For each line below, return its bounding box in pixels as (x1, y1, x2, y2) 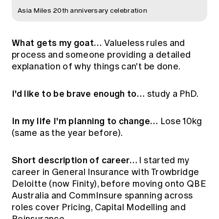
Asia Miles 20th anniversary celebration (18, 6, 147, 15)
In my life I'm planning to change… (12, 114, 158, 128)
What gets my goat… (12, 36, 102, 50)
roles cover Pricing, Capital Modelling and (12, 202, 186, 213)
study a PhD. (145, 88, 199, 100)
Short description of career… (12, 153, 139, 167)
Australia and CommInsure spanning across (12, 190, 193, 201)
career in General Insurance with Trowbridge (12, 167, 199, 178)
